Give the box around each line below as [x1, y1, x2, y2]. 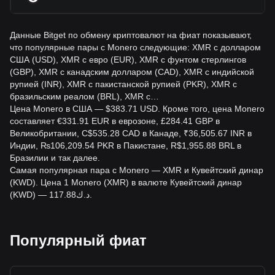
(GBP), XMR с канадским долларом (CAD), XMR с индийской [10, 67, 254, 77]
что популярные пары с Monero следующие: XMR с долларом [10, 42, 261, 52]
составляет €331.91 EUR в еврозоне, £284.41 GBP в [10, 116, 220, 126]
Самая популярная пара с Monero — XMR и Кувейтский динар [10, 165, 263, 175]
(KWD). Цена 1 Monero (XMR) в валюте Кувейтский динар [10, 177, 242, 187]
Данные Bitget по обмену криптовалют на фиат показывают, [10, 30, 252, 40]
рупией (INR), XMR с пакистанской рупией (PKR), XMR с [10, 79, 237, 89]
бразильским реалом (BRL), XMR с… [10, 91, 159, 101]
